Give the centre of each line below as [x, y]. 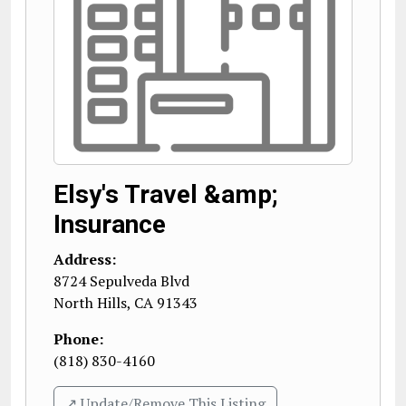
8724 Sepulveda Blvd [121, 281]
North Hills [90, 303]
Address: [85, 259]
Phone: [78, 339]
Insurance [110, 224]
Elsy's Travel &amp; [165, 194]
